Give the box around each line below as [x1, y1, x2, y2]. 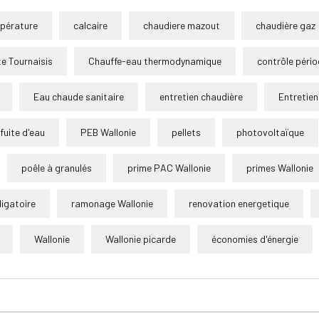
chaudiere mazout [143, 19, 220, 31]
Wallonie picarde [105, 232, 176, 245]
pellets [172, 125, 201, 138]
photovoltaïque [236, 125, 304, 138]
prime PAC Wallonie [127, 161, 211, 174]
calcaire [73, 19, 108, 31]
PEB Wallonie [80, 125, 136, 138]
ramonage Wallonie [71, 197, 153, 209]
